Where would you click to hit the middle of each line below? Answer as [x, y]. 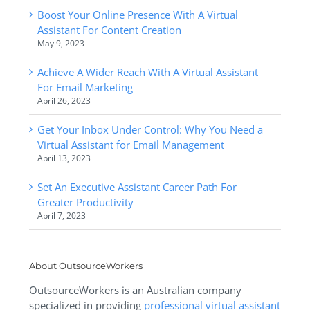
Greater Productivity [85, 202]
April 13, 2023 [64, 158]
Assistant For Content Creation [109, 30]
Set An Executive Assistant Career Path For [137, 187]
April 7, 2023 [61, 216]
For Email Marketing [85, 88]
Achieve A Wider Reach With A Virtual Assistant [147, 72]
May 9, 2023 [61, 44]
